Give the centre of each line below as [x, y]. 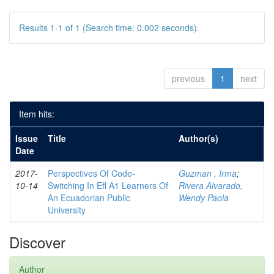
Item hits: [37, 114]
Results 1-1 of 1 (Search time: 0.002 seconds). [109, 28]
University [67, 210]
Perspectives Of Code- [91, 173]
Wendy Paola [204, 198]
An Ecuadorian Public [89, 198]
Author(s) [198, 138]
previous [188, 78]
